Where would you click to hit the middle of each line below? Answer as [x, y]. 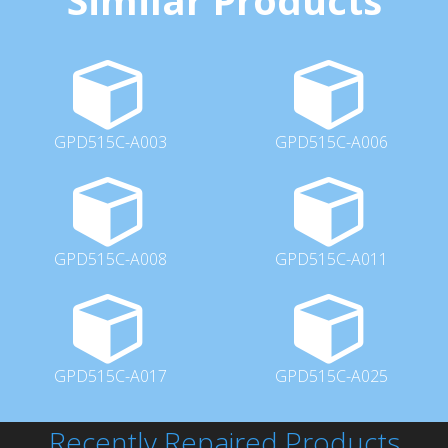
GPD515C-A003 [110, 141]
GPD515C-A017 [110, 375]
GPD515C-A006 [331, 141]
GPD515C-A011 [331, 258]
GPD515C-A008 [110, 258]
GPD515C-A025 [331, 375]
